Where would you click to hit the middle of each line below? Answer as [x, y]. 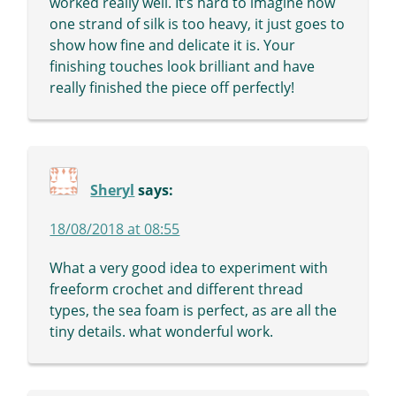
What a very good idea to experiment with [189, 268]
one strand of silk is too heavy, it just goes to [198, 24]
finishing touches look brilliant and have [183, 67]
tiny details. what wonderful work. [162, 332]
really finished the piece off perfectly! [172, 88]
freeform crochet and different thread [177, 289]
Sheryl [113, 190]
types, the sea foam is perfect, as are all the [194, 311]
